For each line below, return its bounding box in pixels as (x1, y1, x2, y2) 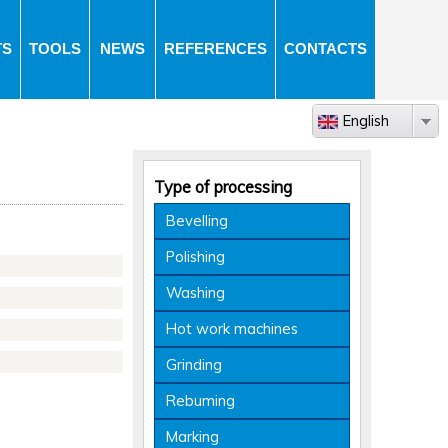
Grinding (166, 355, 222, 374)
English (343, 111, 389, 130)
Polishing (166, 247, 225, 266)
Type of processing (154, 177, 292, 197)
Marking (166, 427, 219, 446)
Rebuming (166, 391, 235, 410)
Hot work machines (166, 319, 298, 338)
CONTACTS (284, 41, 367, 57)
